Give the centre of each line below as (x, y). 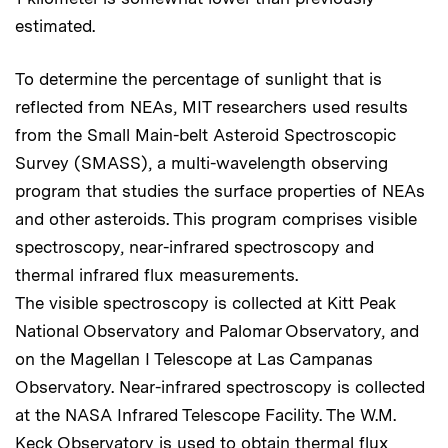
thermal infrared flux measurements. (156, 275)
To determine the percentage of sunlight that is (198, 79)
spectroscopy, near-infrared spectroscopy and (194, 247)
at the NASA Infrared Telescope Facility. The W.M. (205, 415)
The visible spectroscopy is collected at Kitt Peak (205, 303)
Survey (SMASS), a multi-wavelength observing (201, 163)
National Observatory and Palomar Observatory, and (217, 331)
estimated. (55, 26)
